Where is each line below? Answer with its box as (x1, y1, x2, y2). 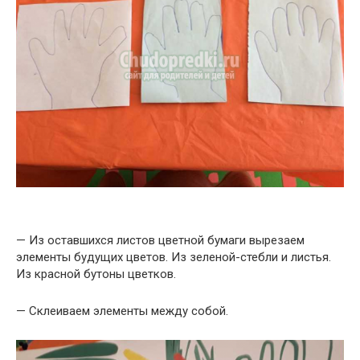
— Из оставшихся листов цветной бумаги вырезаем (16, 232, 305, 247)
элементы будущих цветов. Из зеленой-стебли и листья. (16, 249, 331, 264)
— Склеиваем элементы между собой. (16, 303, 228, 318)
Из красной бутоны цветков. (16, 266, 176, 281)
